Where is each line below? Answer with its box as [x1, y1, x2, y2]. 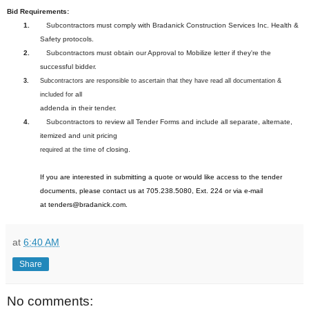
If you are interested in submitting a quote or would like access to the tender [40, 172, 282, 181]
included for [40, 90, 75, 98]
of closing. [98, 145, 130, 153]
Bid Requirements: [7, 7, 69, 15]
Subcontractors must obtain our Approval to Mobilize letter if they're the [46, 48, 271, 57]
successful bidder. [40, 62, 97, 70]
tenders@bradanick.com [48, 200, 126, 208]
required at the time [40, 146, 98, 153]
